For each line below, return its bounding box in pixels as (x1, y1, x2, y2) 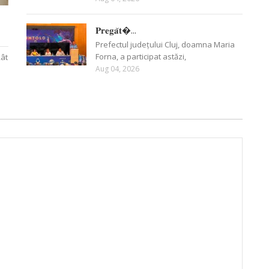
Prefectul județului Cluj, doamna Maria (95, 38, 235, 50)
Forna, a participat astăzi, (95, 50, 186, 62)
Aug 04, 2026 (95, 63, 139, 74)
